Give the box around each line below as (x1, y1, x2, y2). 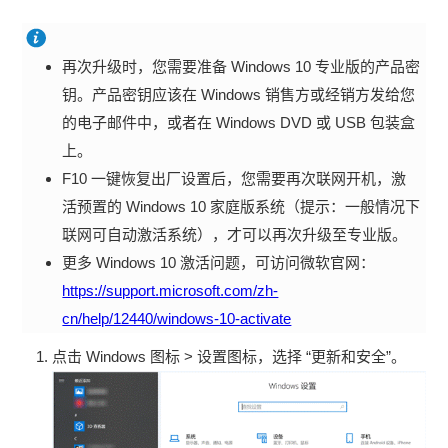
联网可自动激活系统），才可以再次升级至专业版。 (62, 225, 408, 243)
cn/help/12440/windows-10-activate (62, 309, 292, 327)
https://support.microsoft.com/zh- (62, 281, 279, 299)
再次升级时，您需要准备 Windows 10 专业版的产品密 (62, 57, 421, 75)
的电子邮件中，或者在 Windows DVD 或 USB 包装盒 (62, 113, 416, 131)
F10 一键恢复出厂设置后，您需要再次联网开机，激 (62, 169, 407, 187)
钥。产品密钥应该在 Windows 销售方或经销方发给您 (62, 85, 416, 103)
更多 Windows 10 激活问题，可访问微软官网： (62, 253, 376, 271)
